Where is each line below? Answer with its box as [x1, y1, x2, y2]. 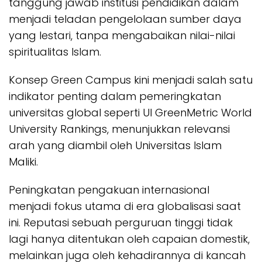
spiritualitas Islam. [9, 44, 101, 59]
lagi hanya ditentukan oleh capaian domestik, [9, 231, 250, 246]
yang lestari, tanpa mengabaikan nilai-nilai [9, 27, 235, 43]
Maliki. [9, 154, 38, 169]
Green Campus [51, 72, 131, 87]
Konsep [9, 72, 51, 87]
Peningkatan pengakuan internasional [9, 182, 209, 197]
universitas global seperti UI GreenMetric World [9, 105, 252, 120]
